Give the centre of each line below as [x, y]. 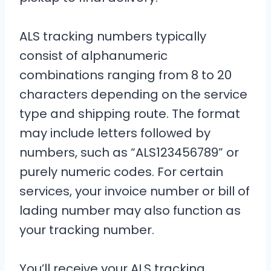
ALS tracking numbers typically [113, 36]
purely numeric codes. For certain [121, 172]
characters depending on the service [133, 94]
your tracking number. [87, 230]
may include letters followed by [115, 133]
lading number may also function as [130, 211]
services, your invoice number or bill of [135, 191]
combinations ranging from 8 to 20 [126, 75]
